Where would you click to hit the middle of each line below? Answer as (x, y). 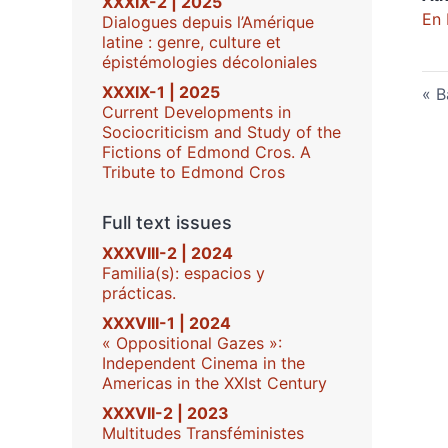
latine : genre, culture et (191, 42)
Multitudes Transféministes (203, 433)
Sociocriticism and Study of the (221, 132)
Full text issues (167, 222)
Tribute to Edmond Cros (193, 172)
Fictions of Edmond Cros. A (206, 152)
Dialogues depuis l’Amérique (208, 22)
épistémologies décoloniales (209, 62)
